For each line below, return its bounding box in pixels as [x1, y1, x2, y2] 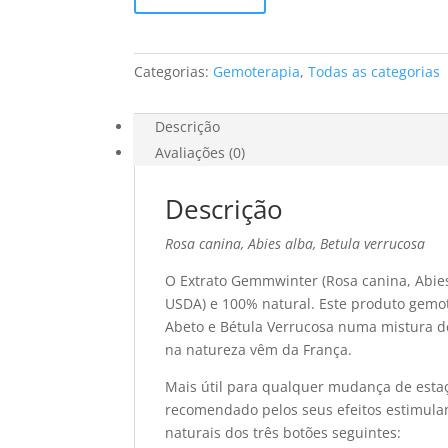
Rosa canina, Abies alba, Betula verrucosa [165, 234, 426, 253]
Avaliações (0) [155, 143, 246, 162]
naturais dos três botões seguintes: [165, 423, 402, 442]
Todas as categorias [308, 62, 441, 81]
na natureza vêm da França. [165, 340, 353, 359]
